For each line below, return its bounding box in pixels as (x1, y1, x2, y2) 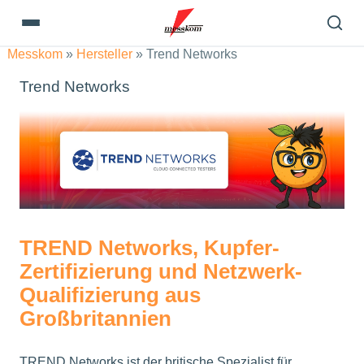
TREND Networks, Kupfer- (19, 236, 279, 260)
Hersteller (76, 47, 132, 61)
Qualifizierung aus (19, 283, 201, 307)
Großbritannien (19, 306, 171, 331)
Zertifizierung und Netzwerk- (19, 259, 302, 284)
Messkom (7, 47, 63, 61)
